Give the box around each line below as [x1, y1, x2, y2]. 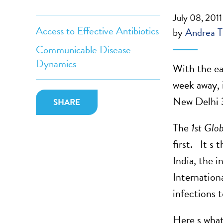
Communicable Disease [36, 42, 131, 58]
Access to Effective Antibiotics [36, 23, 159, 39]
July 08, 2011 [173, 10, 222, 25]
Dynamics [36, 56, 76, 72]
